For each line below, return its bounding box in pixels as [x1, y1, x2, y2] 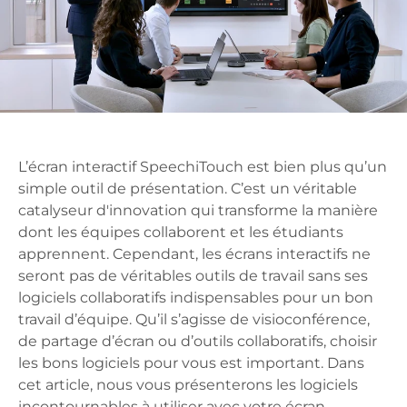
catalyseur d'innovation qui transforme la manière [18, 202, 378, 220]
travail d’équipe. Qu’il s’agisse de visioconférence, [18, 311, 370, 329]
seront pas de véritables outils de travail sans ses [18, 267, 368, 285]
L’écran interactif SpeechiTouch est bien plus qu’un [18, 158, 387, 176]
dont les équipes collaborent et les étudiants [18, 223, 343, 242]
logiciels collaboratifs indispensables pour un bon [18, 289, 373, 307]
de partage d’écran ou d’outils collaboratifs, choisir [18, 333, 377, 351]
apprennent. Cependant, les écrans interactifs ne [18, 245, 371, 263]
